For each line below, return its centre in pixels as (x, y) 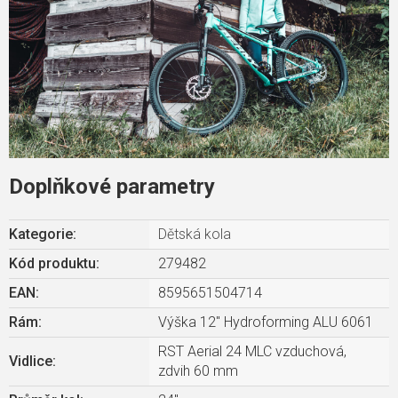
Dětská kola (195, 234)
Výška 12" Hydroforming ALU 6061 (266, 322)
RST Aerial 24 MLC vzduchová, (252, 351)
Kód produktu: (54, 263)
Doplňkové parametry (112, 186)
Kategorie (41, 234)
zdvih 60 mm (198, 370)
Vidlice (31, 361)
